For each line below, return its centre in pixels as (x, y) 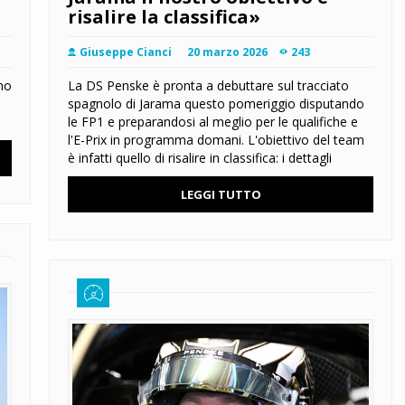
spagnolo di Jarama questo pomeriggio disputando (216, 104)
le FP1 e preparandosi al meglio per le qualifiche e (213, 122)
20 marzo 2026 (227, 52)
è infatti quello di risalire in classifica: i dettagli (200, 158)
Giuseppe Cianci (126, 52)
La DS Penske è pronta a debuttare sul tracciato (208, 86)
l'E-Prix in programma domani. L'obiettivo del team (216, 140)
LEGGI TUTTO (221, 195)
